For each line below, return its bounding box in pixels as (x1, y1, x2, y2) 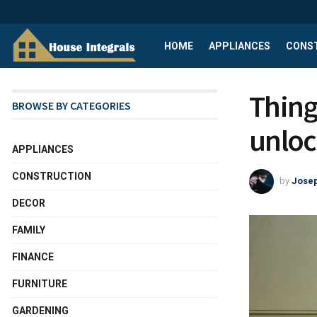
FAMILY (12, 224, 45, 236)
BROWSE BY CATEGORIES (12, 98, 131, 113)
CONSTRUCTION (12, 171, 91, 182)
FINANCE (12, 251, 54, 263)
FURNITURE (12, 278, 67, 289)
